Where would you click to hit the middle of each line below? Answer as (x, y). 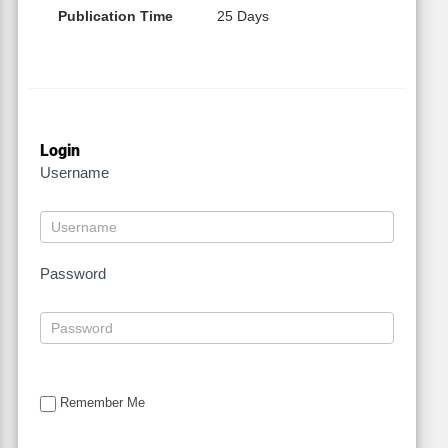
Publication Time (115, 16)
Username (74, 173)
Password (72, 274)
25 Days (242, 16)
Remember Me (102, 403)
